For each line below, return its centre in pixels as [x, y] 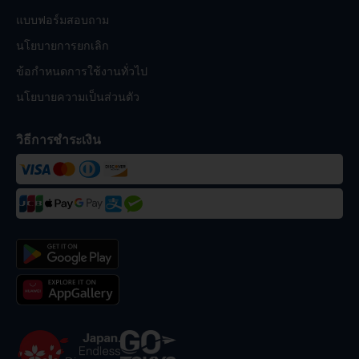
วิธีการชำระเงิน [58, 140]
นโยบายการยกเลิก [63, 46]
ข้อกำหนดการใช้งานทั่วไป [82, 71]
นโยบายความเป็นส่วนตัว [78, 97]
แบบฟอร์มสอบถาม [63, 20]
